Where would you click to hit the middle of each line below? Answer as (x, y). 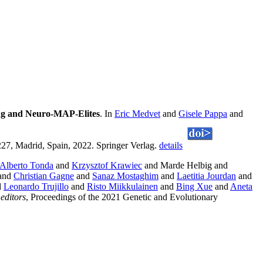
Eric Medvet (137, 114)
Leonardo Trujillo (36, 187)
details (171, 146)
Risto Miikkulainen (122, 187)
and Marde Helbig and (185, 166)
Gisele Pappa (203, 114)
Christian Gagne (44, 176)
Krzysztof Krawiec (107, 166)
